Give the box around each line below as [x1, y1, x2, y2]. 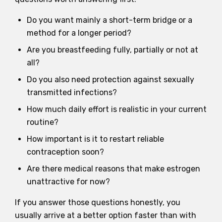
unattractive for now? [27, 176, 110, 186]
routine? [27, 117, 58, 127]
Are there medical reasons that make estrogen [27, 164, 200, 173]
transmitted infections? [27, 87, 117, 97]
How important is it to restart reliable [27, 134, 164, 144]
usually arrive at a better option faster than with [15, 210, 196, 220]
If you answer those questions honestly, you [15, 197, 180, 207]
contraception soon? [27, 147, 104, 157]
